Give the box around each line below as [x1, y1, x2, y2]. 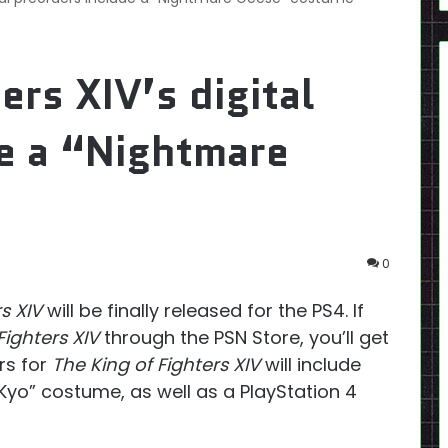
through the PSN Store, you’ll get [99, 325, 389, 351]
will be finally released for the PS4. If [42, 298, 364, 324]
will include [260, 352, 361, 378]
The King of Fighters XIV [52, 352, 260, 378]
